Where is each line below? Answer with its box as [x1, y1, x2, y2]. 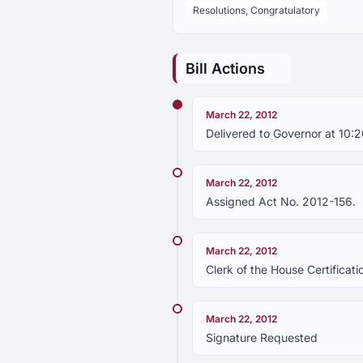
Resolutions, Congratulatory [193, 4, 320, 16]
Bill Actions [186, 60, 265, 77]
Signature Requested [206, 331, 318, 344]
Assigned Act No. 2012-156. [206, 194, 356, 208]
